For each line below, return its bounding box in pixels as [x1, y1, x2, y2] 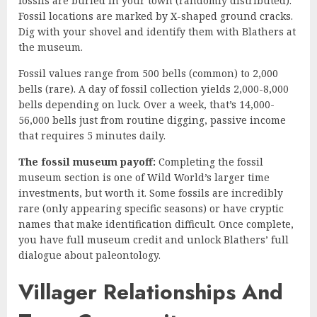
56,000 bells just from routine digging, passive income [18, 113, 286, 127]
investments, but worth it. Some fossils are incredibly [18, 185, 283, 200]
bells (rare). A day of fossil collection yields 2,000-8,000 [18, 81, 289, 96]
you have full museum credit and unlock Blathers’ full [18, 232, 289, 246]
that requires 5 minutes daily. [18, 128, 166, 142]
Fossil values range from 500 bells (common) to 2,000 [18, 66, 278, 80]
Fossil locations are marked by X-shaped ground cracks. [18, 8, 293, 23]
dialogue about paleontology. [18, 248, 161, 262]
